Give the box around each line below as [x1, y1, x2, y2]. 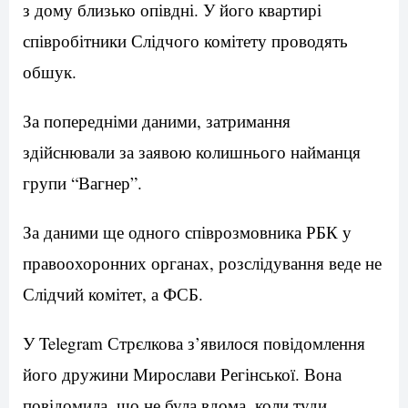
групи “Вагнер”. [23, 171, 142, 195]
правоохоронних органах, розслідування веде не [23, 251, 382, 275]
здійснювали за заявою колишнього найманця [23, 140, 361, 164]
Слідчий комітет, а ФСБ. [23, 282, 203, 306]
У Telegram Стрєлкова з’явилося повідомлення [23, 331, 365, 355]
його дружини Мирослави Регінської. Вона [23, 362, 342, 386]
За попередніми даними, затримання [23, 109, 291, 133]
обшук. [23, 60, 76, 84]
